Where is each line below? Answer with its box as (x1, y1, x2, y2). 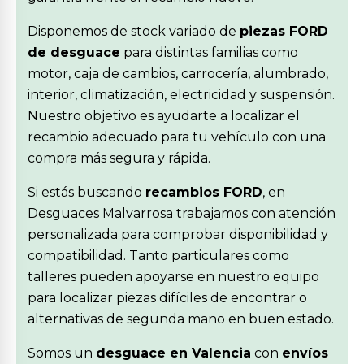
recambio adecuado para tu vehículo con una (28, 129, 326, 145)
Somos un (28, 345, 96, 361)
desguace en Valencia (96, 345, 251, 361)
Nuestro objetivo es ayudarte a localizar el (28, 108, 300, 123)
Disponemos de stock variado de (28, 24, 240, 39)
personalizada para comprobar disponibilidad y (28, 227, 328, 242)
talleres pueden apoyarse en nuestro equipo (28, 269, 319, 284)
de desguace (28, 45, 120, 60)
